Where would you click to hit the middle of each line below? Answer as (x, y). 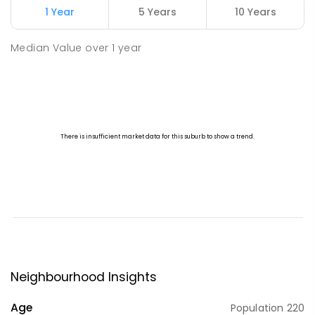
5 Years (157, 12)
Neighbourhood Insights (84, 277)
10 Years (255, 12)
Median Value (46, 48)
